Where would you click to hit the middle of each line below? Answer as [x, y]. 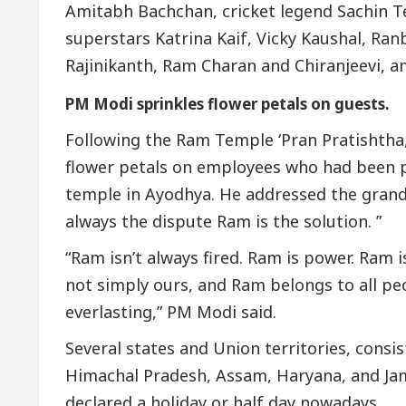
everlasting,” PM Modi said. [171, 312]
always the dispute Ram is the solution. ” [223, 222]
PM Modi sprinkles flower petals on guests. [227, 104]
